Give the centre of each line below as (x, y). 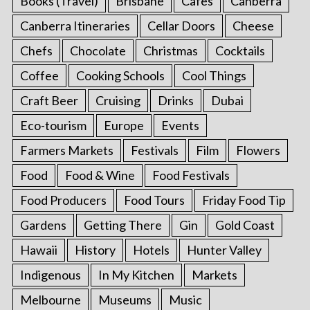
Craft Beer (49, 101)
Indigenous (50, 275)
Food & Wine (100, 175)
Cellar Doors (181, 26)
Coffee (39, 76)
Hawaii (38, 250)
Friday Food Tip (244, 200)
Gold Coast (245, 225)
